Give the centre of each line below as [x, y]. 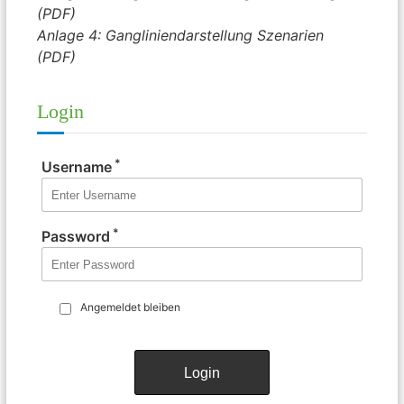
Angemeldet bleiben [131, 308]
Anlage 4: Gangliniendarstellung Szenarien [181, 36]
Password [76, 237]
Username [77, 167]
